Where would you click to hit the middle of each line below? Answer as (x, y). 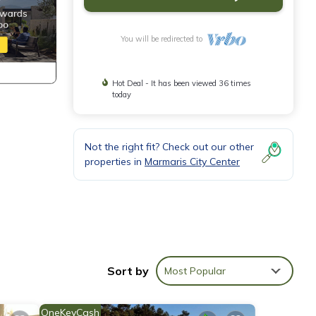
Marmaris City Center (192, 162)
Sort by (128, 271)
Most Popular (195, 271)
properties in (115, 162)
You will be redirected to (163, 39)
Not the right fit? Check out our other (169, 147)
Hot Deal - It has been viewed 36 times (182, 83)
